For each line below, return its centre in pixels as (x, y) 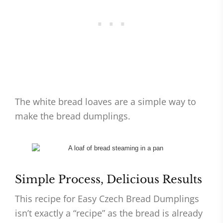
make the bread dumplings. (73, 116)
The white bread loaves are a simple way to (106, 102)
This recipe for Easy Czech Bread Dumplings (107, 199)
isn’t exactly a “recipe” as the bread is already (109, 213)
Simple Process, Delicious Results (109, 180)
